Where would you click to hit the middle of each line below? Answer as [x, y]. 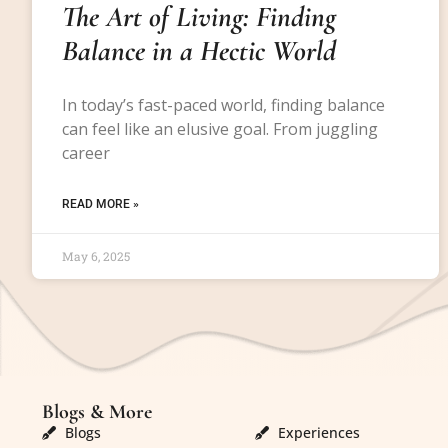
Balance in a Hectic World [199, 50]
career [86, 152]
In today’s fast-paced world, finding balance [223, 104]
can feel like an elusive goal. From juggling [220, 128]
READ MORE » [100, 203]
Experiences [318, 433]
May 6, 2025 [96, 255]
